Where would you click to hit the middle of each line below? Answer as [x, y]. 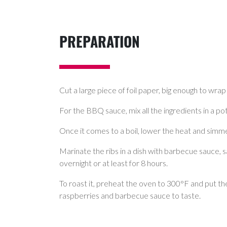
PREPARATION [100, 42]
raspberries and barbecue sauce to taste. [130, 196]
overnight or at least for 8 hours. [113, 163]
